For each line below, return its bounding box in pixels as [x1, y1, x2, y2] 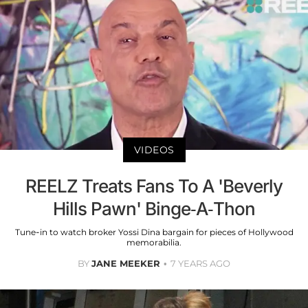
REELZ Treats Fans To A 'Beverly [25, 175, 283, 197]
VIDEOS [133, 143, 175, 156]
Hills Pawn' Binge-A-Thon [53, 197, 255, 219]
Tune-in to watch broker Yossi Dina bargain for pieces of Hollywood [14, 226, 294, 237]
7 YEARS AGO [170, 257, 230, 269]
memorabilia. [126, 236, 181, 247]
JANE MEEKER [91, 257, 160, 269]
